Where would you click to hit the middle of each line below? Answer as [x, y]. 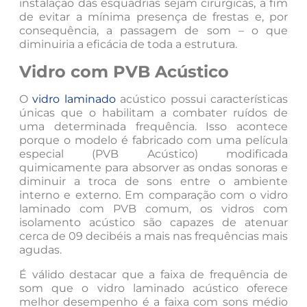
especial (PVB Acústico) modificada [153, 153]
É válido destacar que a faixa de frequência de [153, 274]
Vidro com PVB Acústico [124, 71]
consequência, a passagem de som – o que [153, 30]
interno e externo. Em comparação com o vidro [153, 195]
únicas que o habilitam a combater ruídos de [153, 112]
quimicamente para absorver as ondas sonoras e [153, 167]
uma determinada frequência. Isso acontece [153, 126]
